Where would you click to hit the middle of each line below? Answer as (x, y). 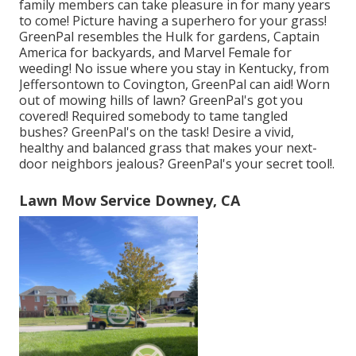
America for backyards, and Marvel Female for (155, 53)
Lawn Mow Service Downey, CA (130, 201)
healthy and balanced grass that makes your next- (168, 148)
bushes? (45, 132)
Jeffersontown (63, 85)
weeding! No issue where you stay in (129, 69)
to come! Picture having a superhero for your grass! (173, 21)
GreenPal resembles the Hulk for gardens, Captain (169, 37)
